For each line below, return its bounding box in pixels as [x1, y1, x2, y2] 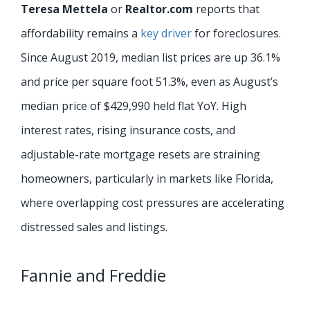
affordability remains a [21, 25, 140, 41]
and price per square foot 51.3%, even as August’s [21, 73, 278, 89]
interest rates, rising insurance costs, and [21, 122, 235, 138]
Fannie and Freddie [21, 263, 166, 286]
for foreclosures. [192, 25, 281, 41]
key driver [140, 25, 192, 41]
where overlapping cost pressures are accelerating [21, 194, 284, 210]
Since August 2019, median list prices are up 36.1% [21, 49, 280, 65]
